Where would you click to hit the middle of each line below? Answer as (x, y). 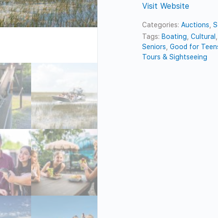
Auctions (195, 25)
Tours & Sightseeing (175, 57)
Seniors (154, 46)
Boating (174, 36)
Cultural (203, 36)
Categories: (162, 25)
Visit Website (166, 6)
